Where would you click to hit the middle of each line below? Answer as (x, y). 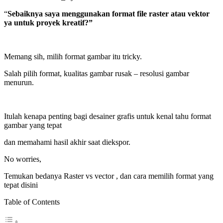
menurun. (19, 82)
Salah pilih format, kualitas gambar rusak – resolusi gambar (97, 73)
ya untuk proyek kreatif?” (48, 22)
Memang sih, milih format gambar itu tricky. (73, 56)
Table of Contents (32, 202)
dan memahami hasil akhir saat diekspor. (67, 142)
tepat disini (21, 185)
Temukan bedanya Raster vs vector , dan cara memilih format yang (109, 176)
